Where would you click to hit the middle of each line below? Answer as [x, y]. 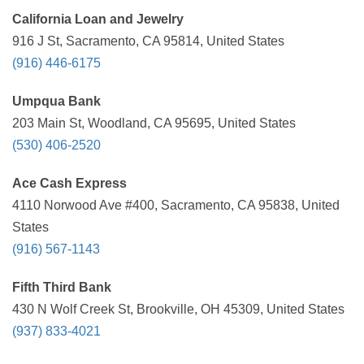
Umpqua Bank [56, 101]
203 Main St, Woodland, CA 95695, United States [154, 123]
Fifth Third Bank [62, 287]
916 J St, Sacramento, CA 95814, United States [148, 41]
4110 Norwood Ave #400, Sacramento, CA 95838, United [176, 205]
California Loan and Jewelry [98, 19]
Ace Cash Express [69, 183]
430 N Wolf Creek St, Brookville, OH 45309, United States [178, 309]
